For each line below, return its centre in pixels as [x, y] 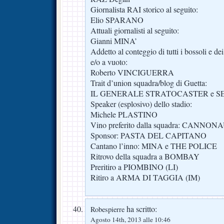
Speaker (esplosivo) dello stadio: [141, 104]
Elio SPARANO [117, 20]
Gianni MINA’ [114, 41]
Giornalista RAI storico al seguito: [144, 10]
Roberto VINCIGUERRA [132, 73]
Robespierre [107, 209]
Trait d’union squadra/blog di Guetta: [149, 83]
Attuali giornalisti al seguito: [135, 31]
